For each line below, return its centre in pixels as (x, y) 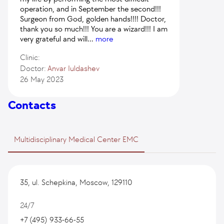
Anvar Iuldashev (73, 68)
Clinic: (30, 57)
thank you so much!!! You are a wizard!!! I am (94, 29)
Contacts (32, 105)
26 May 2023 (42, 79)
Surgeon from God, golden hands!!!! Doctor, (93, 19)
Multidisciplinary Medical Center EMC (76, 139)
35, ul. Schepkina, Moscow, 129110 (76, 182)
